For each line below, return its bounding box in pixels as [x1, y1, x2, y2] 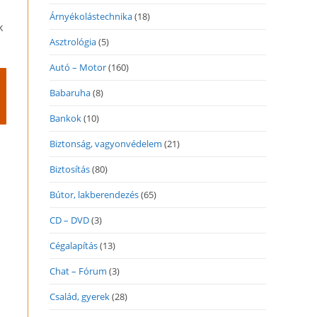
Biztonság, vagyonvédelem [50, 137, 162, 150]
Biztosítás [50, 163, 90, 175]
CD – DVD [50, 214, 89, 226]
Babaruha [50, 86, 91, 99]
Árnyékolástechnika [50, 10, 132, 23]
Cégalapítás [50, 239, 98, 252]
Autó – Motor [50, 61, 106, 74]
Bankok [50, 112, 81, 125]
